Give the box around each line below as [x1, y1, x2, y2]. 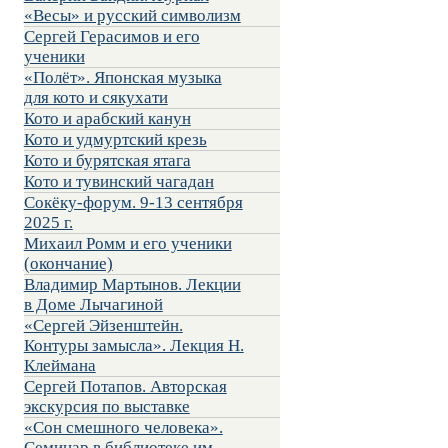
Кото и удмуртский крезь [23, 130, 207, 150]
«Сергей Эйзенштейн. [23, 316, 183, 336]
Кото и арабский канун [23, 109, 191, 129]
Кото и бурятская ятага [23, 151, 191, 171]
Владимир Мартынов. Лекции [23, 275, 241, 295]
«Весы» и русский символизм [23, 6, 241, 26]
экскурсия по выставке [23, 397, 190, 417]
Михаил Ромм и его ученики [23, 234, 232, 254]
